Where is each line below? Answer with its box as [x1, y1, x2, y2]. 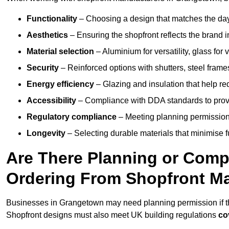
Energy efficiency [27, 80, 94, 89]
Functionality [27, 14, 77, 24]
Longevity [27, 129, 65, 138]
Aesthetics [27, 31, 68, 40]
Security [27, 63, 59, 73]
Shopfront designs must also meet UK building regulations [6, 211, 218, 220]
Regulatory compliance [27, 112, 117, 122]
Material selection [27, 47, 94, 56]
